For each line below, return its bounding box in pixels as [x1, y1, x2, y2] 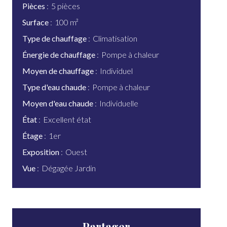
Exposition [22, 147, 61, 157]
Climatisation [93, 33, 137, 43]
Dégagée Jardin [42, 163, 96, 173]
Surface [22, 17, 50, 27]
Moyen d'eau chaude [22, 98, 95, 108]
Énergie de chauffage [22, 50, 97, 59]
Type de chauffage [22, 33, 88, 43]
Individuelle [99, 98, 138, 108]
